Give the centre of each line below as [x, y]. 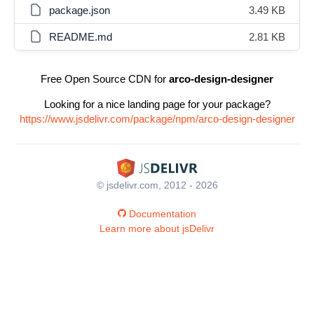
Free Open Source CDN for [105, 79]
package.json [80, 10]
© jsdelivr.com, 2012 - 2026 [157, 185]
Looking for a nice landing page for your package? [157, 104]
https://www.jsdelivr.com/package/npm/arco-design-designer [157, 119]
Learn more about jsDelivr [157, 228]
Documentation [163, 213]
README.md [81, 37]
